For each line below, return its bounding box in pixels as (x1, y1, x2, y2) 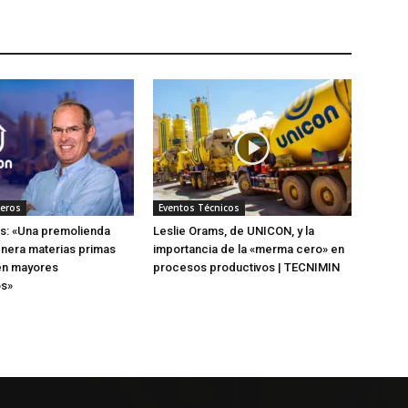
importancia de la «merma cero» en (153, 241, 344, 256)
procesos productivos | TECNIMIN (153, 260, 340, 274)
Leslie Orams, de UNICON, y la (153, 223, 314, 238)
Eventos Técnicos (158, 200, 240, 214)
